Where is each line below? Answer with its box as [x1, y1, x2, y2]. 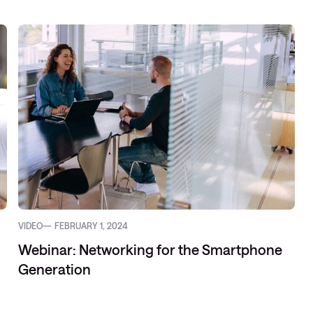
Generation [18, 261, 92, 277]
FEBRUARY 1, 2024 [54, 221, 129, 231]
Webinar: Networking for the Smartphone [18, 241, 283, 258]
